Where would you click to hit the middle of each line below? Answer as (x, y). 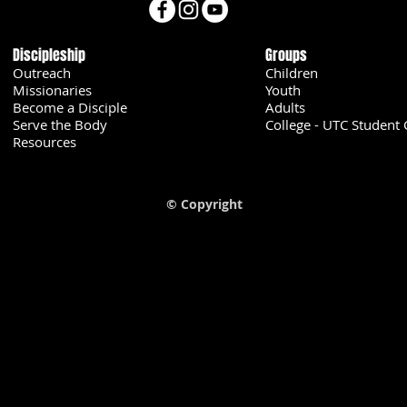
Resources (45, 141)
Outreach (42, 72)
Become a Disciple (70, 107)
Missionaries (52, 89)
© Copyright (204, 203)
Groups (286, 55)
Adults (285, 107)
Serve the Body (60, 124)
